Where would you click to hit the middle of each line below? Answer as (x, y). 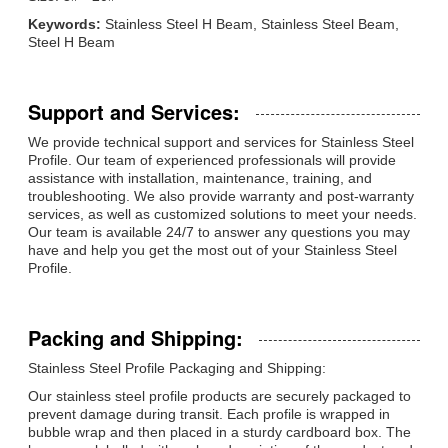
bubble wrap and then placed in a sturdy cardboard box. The (219, 431)
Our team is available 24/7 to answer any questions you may (219, 231)
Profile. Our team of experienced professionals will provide (212, 159)
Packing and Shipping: (135, 337)
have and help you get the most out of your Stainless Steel (212, 249)
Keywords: (64, 23)
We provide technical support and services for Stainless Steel (221, 141)
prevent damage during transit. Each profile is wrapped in (209, 413)
